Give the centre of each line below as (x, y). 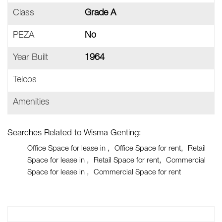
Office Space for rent (148, 149)
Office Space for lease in (67, 149)
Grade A (100, 13)
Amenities (31, 103)
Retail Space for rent (126, 161)
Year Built (30, 58)
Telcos (25, 80)
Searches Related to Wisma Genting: (74, 134)
